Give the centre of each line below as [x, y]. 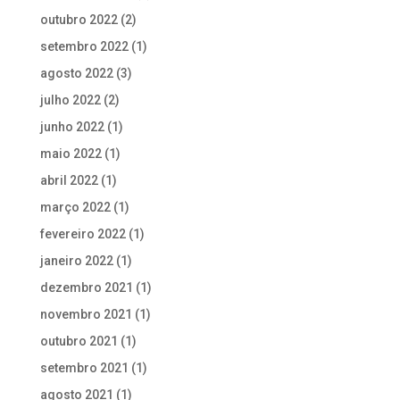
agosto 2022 [76, 73]
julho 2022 [70, 100]
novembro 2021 [86, 314]
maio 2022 [71, 154]
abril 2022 [69, 180]
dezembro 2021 [86, 287]
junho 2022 [72, 127]
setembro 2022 [84, 46]
